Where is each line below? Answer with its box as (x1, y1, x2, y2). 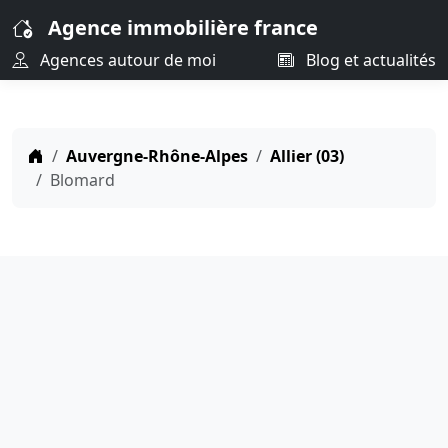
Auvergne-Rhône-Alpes (66, 145, 248, 167)
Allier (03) (270, 145, 344, 167)
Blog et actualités (302, 49, 436, 71)
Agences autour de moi (36, 49, 216, 71)
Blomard (50, 169, 115, 191)
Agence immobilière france (48, 14, 318, 41)
